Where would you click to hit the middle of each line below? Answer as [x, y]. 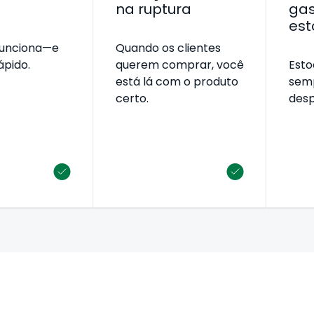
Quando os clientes [168, 48]
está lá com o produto [177, 81]
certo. [132, 98]
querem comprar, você [179, 64]
